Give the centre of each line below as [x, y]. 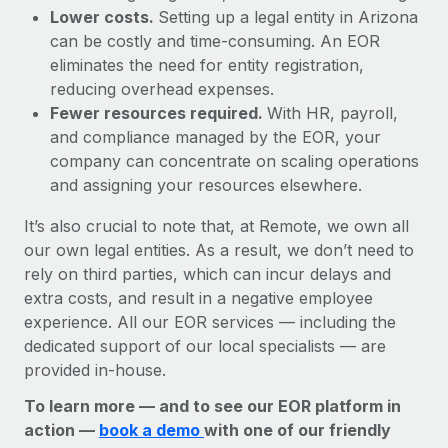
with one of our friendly [297, 429]
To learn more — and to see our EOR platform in [212, 405]
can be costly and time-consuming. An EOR [215, 40]
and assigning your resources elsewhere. [206, 184]
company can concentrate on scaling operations [234, 160]
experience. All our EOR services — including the [210, 321]
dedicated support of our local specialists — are [205, 345]
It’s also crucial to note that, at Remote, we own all [216, 225]
